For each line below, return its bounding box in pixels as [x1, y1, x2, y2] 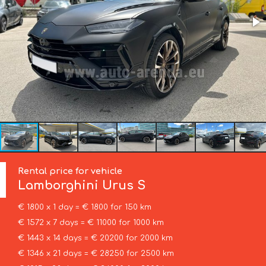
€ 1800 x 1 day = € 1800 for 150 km [17, 203, 151, 212]
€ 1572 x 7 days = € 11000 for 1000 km [17, 218, 164, 227]
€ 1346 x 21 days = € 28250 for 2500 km [17, 249, 174, 258]
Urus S [102, 179, 146, 193]
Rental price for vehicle [18, 166, 123, 176]
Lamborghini [18, 179, 103, 193]
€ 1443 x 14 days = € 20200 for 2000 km [17, 234, 173, 243]
